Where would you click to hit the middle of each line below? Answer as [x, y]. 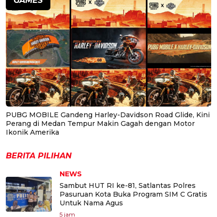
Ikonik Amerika [32, 132]
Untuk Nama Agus [91, 203]
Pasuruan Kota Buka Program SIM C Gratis [133, 194]
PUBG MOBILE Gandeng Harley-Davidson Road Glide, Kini [108, 115]
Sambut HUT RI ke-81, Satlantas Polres [128, 185]
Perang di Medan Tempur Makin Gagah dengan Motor [100, 123]
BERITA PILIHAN [39, 155]
